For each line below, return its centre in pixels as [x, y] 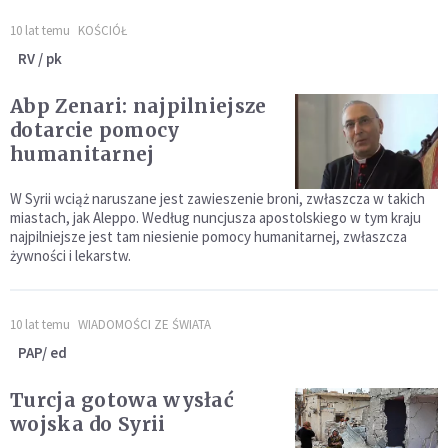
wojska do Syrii [88, 423]
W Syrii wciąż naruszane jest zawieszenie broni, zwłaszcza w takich [217, 198]
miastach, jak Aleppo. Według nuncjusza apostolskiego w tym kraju [215, 217]
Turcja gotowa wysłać [122, 399]
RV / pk [40, 58]
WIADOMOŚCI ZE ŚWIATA [144, 324]
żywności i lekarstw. [70, 255]
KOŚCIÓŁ [102, 30]
